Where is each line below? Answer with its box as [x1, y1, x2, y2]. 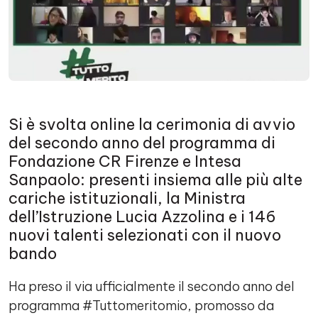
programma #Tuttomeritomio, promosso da [9, 297, 274, 314]
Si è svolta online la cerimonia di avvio [9, 114, 295, 134]
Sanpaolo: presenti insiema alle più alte [9, 170, 302, 190]
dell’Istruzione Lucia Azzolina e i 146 [9, 207, 276, 226]
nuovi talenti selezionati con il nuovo [9, 225, 281, 245]
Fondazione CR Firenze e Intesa [9, 151, 241, 171]
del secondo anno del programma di [9, 133, 275, 153]
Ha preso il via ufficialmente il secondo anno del [9, 278, 295, 295]
